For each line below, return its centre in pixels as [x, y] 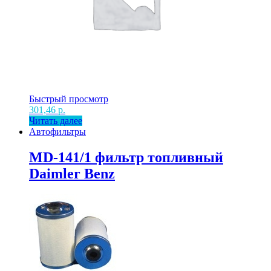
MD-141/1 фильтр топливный [126, 158]
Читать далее [56, 121]
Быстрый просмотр [69, 99]
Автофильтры [57, 132]
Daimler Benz [72, 174]
